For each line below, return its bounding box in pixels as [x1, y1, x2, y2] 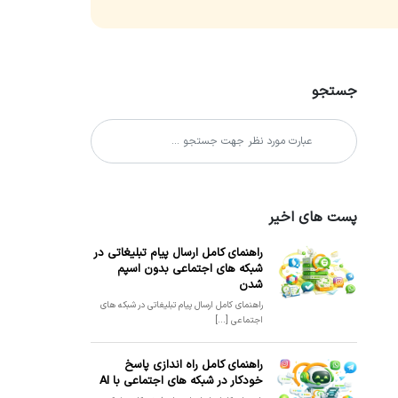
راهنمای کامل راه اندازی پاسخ [124, 356, 263, 374]
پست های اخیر [268, 207, 357, 228]
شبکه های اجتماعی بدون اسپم [117, 260, 263, 278]
